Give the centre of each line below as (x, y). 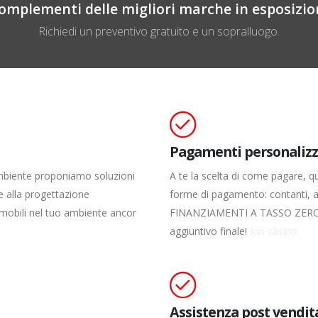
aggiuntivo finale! (210, 231)
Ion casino (274, 231)
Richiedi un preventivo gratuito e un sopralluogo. (159, 31)
